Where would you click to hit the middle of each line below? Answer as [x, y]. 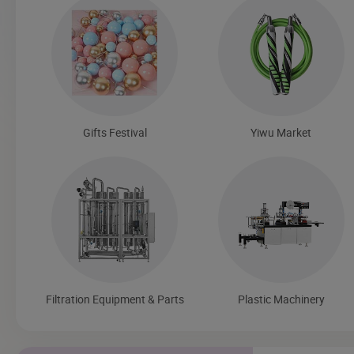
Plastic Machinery [281, 299]
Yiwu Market [281, 132]
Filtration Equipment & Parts [115, 299]
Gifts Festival [115, 132]
